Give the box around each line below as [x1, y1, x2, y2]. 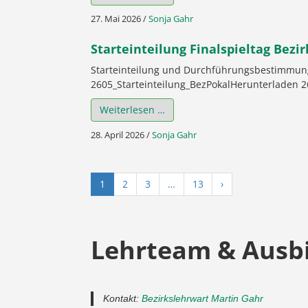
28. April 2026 [91, 129, 144, 142]
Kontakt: [103, 292, 142, 304]
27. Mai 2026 [91, 12, 141, 25]
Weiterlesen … [100, 103, 165, 117]
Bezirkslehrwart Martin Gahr [142, 292, 263, 304]
